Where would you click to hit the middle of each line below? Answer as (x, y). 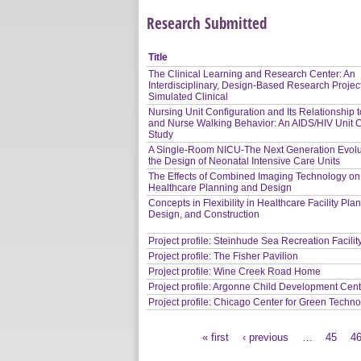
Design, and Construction (204, 214)
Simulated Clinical (189, 96)
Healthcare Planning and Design (220, 187)
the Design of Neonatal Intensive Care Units (245, 161)
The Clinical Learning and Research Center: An (252, 74)
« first (216, 337)
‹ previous (265, 337)
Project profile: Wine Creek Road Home (235, 271)
